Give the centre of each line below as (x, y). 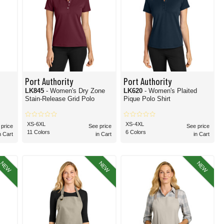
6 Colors (135, 132)
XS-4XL (134, 124)
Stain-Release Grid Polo (60, 99)
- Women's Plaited (170, 91)
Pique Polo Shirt (147, 99)
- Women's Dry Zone (76, 91)
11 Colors (39, 132)
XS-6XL (36, 124)
